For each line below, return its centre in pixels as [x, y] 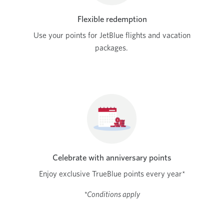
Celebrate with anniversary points [112, 157]
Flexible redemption [112, 19]
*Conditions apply [112, 194]
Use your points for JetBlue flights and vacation [112, 35]
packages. [112, 47]
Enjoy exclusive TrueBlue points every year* [112, 173]
